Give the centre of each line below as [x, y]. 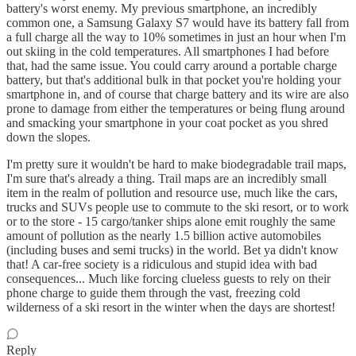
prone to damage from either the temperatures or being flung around [176, 108]
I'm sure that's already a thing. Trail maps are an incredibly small [166, 178]
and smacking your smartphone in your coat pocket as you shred [167, 123]
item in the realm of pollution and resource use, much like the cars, [172, 193]
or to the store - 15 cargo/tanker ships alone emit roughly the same [171, 221]
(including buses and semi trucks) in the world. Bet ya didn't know [172, 250]
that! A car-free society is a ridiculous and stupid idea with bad [162, 264]
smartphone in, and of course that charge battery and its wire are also [178, 94]
